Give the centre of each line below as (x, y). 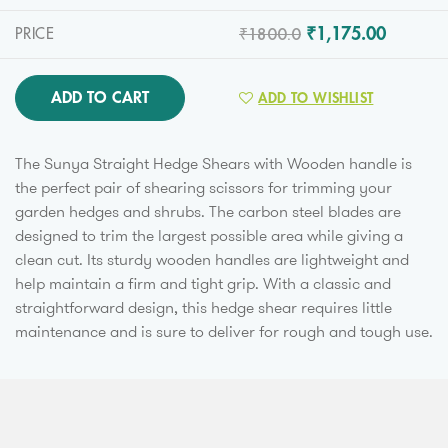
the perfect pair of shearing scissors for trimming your (203, 188)
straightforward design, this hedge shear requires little (203, 308)
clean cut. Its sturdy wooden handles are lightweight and (212, 260)
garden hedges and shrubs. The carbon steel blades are (208, 212)
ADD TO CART (100, 98)
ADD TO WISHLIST (316, 97)
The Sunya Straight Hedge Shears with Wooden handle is (213, 164)
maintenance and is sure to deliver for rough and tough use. (224, 332)
